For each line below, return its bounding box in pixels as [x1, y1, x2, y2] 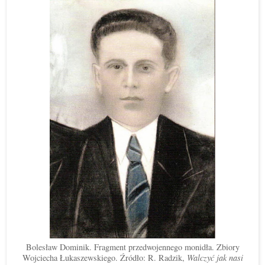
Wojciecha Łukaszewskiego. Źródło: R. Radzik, [22, 251, 187, 263]
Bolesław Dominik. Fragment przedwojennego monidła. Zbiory [25, 241, 240, 253]
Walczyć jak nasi [186, 251, 243, 263]
